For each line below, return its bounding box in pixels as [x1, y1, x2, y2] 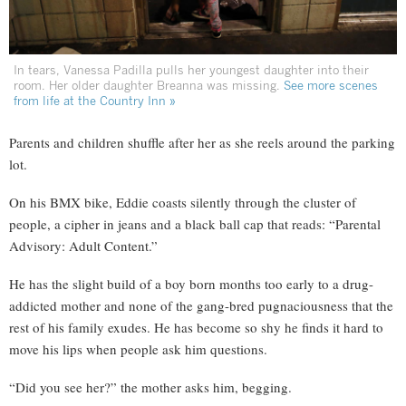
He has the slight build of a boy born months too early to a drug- [9, 275, 373, 294]
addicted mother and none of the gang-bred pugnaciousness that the [9, 296, 393, 315]
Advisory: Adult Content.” [9, 237, 158, 256]
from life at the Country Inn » [14, 94, 176, 109]
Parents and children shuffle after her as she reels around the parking [9, 133, 395, 152]
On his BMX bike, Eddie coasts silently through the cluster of [9, 193, 356, 212]
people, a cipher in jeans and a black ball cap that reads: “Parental [9, 215, 381, 234]
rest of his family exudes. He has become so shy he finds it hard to [9, 318, 383, 337]
